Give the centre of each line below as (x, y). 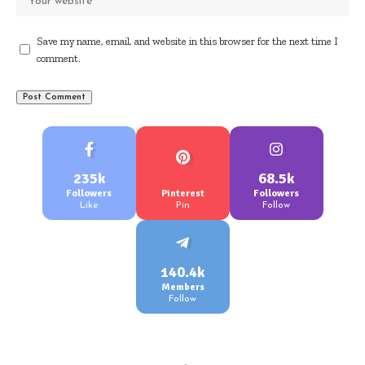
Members (182, 287)
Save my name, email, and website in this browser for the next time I (187, 41)
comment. (59, 58)
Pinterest (182, 193)
